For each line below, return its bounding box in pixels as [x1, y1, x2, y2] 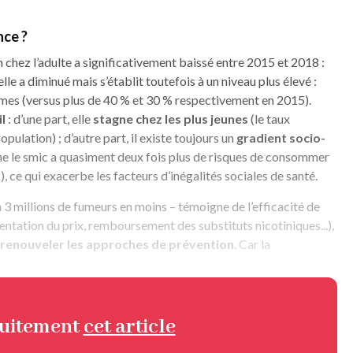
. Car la [234, 236, 270, 252]
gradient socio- [236, 130, 325, 146]
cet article [83, 314, 176, 341]
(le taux [248, 111, 290, 127]
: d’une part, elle [6, 111, 93, 127]
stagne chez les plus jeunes [93, 111, 248, 127]
